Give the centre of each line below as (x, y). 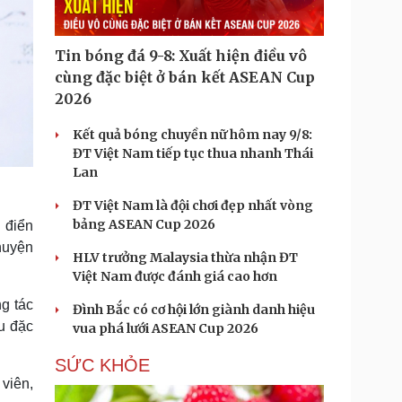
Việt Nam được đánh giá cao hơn (175, 276)
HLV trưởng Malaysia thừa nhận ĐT (185, 258)
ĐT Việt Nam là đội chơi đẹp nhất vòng (193, 205)
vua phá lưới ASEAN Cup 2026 (166, 328)
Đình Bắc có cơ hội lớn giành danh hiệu (194, 310)
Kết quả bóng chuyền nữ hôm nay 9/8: (192, 135)
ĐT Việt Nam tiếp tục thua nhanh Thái (193, 153)
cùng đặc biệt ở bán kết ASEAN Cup (185, 77)
